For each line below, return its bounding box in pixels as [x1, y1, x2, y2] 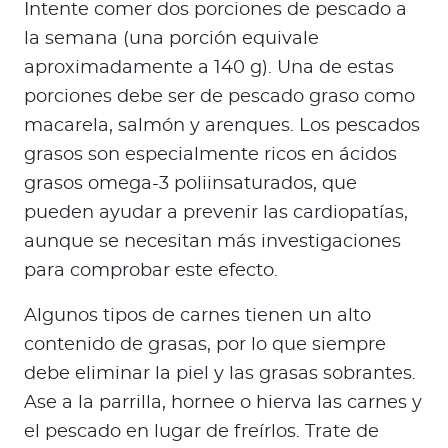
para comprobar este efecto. [24, 262, 278, 281]
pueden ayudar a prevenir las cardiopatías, [24, 204, 408, 223]
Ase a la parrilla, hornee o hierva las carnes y [24, 394, 422, 413]
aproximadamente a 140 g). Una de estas [24, 59, 394, 78]
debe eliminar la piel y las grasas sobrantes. [24, 365, 416, 384]
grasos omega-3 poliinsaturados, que [24, 175, 357, 194]
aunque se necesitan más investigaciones [24, 233, 401, 252]
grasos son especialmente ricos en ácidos [24, 146, 397, 165]
